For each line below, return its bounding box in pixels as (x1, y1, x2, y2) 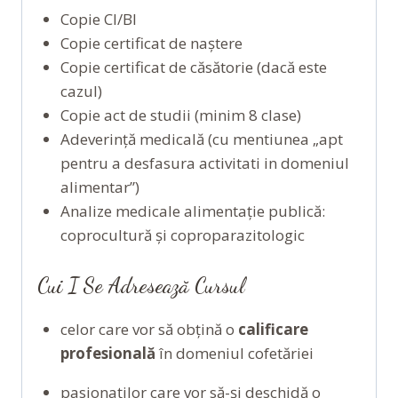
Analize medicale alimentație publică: (60, 201, 325, 222)
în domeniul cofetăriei (155, 342, 314, 363)
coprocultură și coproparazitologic (60, 225, 305, 246)
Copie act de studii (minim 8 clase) (60, 105, 301, 126)
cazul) (60, 81, 102, 102)
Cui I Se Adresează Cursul (37, 272, 244, 298)
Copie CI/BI (60, 9, 137, 30)
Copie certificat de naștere (60, 33, 243, 54)
